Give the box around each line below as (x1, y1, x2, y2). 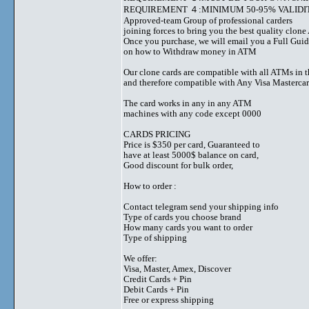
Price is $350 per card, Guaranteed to (123, 139, 260, 150)
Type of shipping (123, 232, 187, 243)
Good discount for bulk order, (123, 160, 233, 170)
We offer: (123, 253, 157, 263)
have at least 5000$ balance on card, (123, 150, 259, 160)
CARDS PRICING (123, 129, 190, 139)
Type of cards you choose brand (123, 212, 241, 222)
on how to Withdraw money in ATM (123, 46, 257, 57)
